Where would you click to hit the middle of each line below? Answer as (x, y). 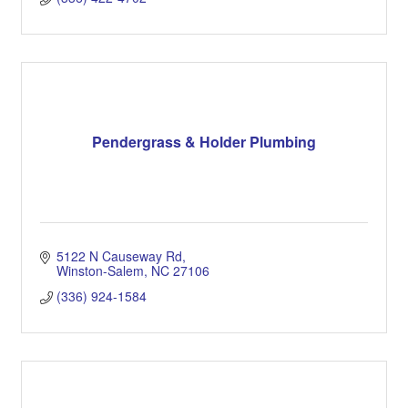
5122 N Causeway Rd (119, 255)
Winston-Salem (100, 270)
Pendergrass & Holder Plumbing (204, 142)
